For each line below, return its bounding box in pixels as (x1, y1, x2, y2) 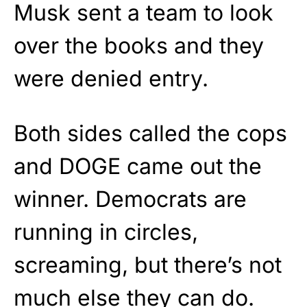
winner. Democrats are (14, 186, 247, 213)
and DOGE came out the (14, 153, 262, 180)
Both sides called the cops (14, 120, 287, 147)
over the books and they (14, 32, 264, 60)
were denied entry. (14, 65, 208, 93)
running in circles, (14, 219, 198, 246)
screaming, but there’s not (14, 251, 282, 279)
